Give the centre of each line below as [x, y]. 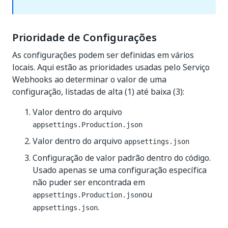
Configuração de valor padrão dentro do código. [122, 158]
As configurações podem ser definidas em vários [103, 55]
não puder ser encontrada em [89, 182]
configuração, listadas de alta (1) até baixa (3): [98, 92]
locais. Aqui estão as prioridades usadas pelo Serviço [111, 67]
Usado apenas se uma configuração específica [120, 170]
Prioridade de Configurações [84, 38]
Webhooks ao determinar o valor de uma [89, 79]
